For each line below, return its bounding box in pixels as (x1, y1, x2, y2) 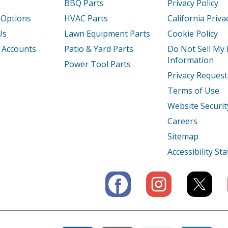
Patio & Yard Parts (64, 43, 133, 55)
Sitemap (167, 131, 199, 142)
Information (167, 54, 214, 66)
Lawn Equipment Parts (64, 28, 150, 40)
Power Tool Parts (64, 59, 131, 70)
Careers (167, 116, 198, 127)
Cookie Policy (167, 28, 218, 40)
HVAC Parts (64, 13, 108, 24)
